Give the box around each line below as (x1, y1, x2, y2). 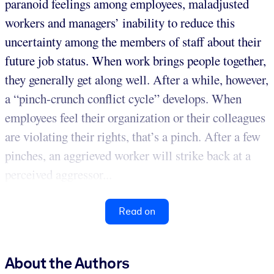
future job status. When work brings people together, (5, 51, 266, 69)
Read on (119, 205, 155, 217)
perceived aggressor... (5, 165, 112, 183)
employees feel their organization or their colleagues (5, 108, 265, 126)
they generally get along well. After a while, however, (5, 70, 268, 88)
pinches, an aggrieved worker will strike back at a (5, 146, 251, 164)
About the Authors (5, 253, 130, 272)
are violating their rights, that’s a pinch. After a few (5, 127, 261, 145)
